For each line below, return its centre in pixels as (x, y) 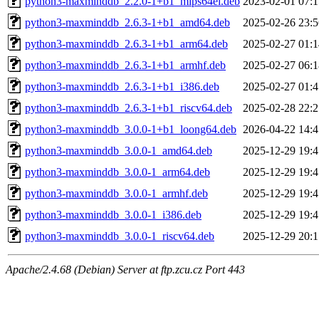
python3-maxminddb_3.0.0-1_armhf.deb (116, 193)
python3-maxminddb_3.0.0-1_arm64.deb (117, 172)
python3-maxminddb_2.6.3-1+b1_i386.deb (122, 86)
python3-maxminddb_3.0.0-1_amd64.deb (119, 150)
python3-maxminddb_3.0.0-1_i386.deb (113, 214)
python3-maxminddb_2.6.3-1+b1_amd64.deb (127, 22)
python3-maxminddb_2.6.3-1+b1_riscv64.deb (129, 108)
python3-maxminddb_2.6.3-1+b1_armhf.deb (125, 65)
